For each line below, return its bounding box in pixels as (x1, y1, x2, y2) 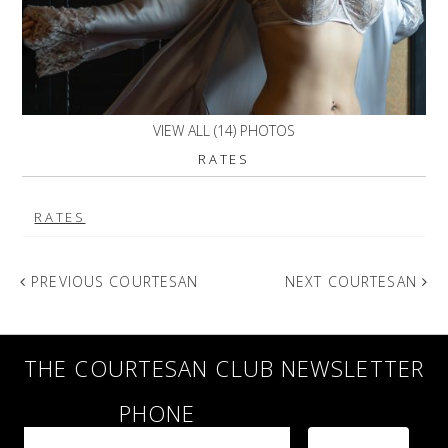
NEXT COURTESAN (285, 271, 422, 291)
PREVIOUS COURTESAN (26, 271, 199, 291)
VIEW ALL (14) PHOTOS (152, 120, 295, 140)
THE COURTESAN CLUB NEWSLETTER (24, 352, 424, 383)
